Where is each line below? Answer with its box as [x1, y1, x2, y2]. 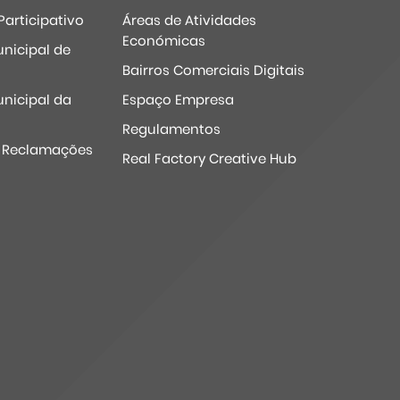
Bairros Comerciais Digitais [122, 61, 305, 79]
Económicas [122, 31, 206, 50]
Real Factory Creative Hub [122, 149, 297, 168]
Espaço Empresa [122, 90, 235, 109]
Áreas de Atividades [122, 11, 257, 29]
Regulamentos [122, 120, 221, 138]
